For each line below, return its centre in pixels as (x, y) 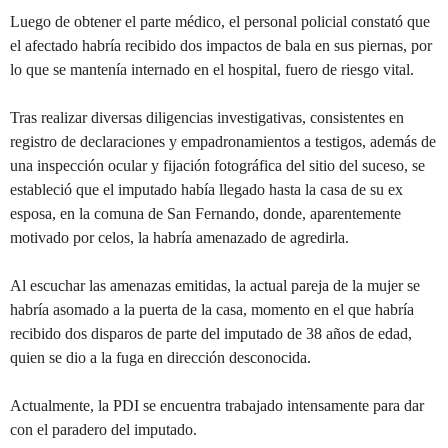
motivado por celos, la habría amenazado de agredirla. (179, 238)
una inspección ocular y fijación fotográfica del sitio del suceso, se (217, 166)
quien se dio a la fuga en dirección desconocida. (160, 358)
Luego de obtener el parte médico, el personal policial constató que (220, 22)
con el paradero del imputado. (103, 430)
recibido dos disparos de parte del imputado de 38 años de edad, (211, 334)
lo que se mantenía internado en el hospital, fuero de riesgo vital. (212, 70)
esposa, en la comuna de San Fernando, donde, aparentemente (205, 214)
